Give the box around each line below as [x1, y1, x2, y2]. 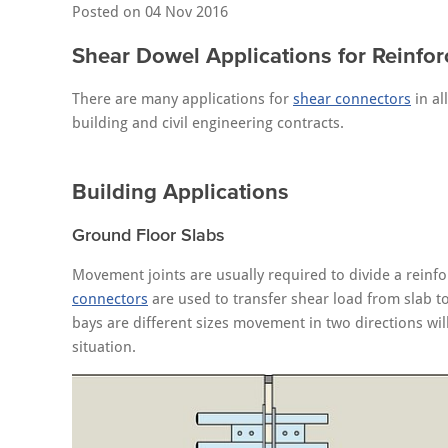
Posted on [72, 3, 145, 21]
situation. [72, 338, 136, 356]
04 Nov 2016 [145, 3, 228, 21]
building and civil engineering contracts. [72, 114, 344, 132]
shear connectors [293, 90, 411, 108]
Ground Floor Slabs [72, 225, 225, 245]
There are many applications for [72, 90, 293, 108]
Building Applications [72, 179, 289, 203]
